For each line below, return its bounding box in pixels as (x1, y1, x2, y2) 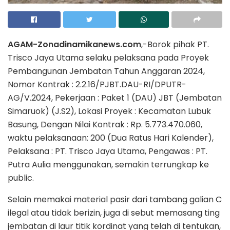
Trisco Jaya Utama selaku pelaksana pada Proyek (8, 52, 209, 64)
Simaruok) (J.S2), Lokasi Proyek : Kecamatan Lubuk (8, 105, 211, 118)
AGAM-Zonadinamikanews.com (8, 39, 141, 51)
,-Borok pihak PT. (141, 39, 209, 51)
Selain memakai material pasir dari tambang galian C (8, 194, 222, 206)
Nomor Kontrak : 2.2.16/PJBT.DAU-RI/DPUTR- (8, 79, 186, 91)
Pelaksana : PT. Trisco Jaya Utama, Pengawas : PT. (8, 145, 207, 158)
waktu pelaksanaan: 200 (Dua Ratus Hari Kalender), (8, 132, 214, 144)
